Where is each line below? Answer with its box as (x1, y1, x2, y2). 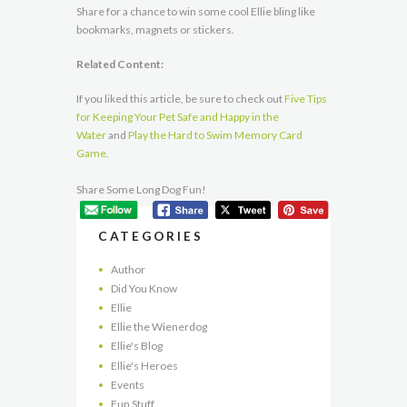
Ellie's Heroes (111, 358, 179, 372)
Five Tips (284, 91, 327, 105)
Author (111, 262, 146, 276)
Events (111, 377, 145, 392)
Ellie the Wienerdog (111, 320, 208, 334)
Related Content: (76, 56, 165, 71)
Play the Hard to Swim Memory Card (128, 127, 303, 142)
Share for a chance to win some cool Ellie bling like (76, 4, 315, 18)
